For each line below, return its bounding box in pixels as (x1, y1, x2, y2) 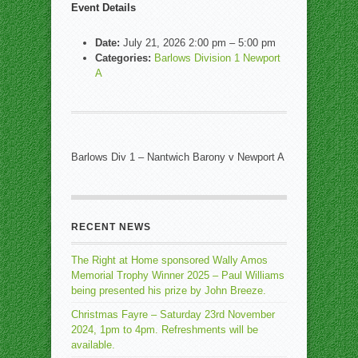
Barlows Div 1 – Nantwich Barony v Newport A (71, 151, 284, 163)
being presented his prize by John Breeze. (71, 284, 266, 296)
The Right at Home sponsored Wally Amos (71, 254, 268, 266)
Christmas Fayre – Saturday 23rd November (71, 308, 275, 320)
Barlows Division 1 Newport (154, 52, 280, 64)
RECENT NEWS (71, 221, 151, 233)
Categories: (95, 52, 151, 64)
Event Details (71, 2, 136, 14)
